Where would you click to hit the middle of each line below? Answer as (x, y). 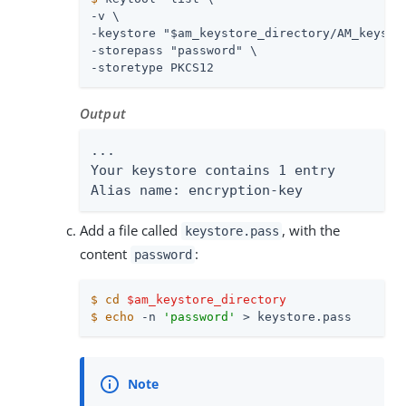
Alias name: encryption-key (197, 191)
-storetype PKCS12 (152, 67)
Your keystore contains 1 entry (213, 171)
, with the (311, 231)
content (105, 254)
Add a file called (130, 231)
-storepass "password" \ (174, 50)
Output (103, 113)
